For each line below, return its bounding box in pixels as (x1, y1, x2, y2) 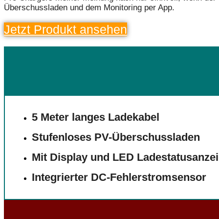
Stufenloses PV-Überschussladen (32, 131, 200, 144)
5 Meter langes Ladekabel (32, 111, 159, 124)
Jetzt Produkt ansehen (4, 22, 127, 37)
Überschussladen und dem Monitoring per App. (4, 3, 175, 13)
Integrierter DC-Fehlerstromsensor (32, 171, 206, 184)
